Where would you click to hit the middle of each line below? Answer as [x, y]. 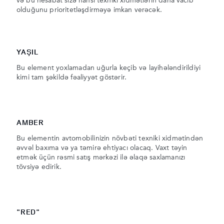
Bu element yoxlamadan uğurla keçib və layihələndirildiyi [109, 68]
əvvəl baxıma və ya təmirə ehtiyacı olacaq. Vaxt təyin [102, 148]
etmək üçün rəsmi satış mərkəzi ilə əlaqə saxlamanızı [101, 158]
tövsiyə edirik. [39, 167]
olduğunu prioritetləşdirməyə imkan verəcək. [89, 10]
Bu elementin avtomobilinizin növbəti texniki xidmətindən [110, 139]
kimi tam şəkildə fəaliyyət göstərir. [72, 78]
